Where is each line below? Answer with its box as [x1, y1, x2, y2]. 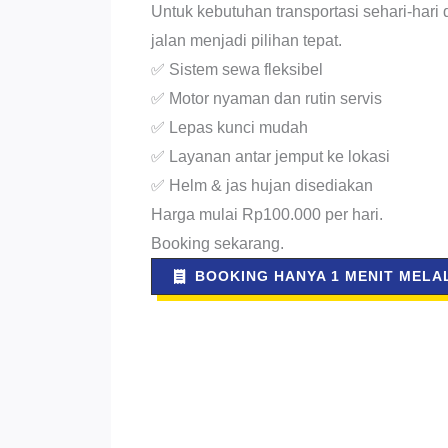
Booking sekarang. [150, 234, 284, 252]
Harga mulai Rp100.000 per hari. [150, 205, 383, 223]
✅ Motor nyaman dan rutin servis [150, 89, 382, 107]
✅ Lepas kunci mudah [150, 118, 308, 136]
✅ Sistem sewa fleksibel [150, 60, 323, 78]
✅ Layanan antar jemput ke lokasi [150, 147, 390, 165]
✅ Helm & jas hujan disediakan [150, 176, 373, 194]
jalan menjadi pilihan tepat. [150, 31, 342, 49]
